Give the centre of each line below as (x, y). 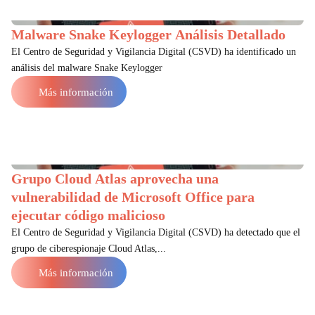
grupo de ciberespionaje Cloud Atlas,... (89, 249)
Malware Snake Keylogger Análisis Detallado (148, 34)
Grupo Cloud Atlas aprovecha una (115, 179)
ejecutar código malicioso (88, 215)
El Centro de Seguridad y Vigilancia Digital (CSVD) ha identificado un (154, 52)
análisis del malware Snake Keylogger (87, 68)
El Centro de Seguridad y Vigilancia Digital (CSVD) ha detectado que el (156, 232)
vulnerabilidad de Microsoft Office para (133, 197)
